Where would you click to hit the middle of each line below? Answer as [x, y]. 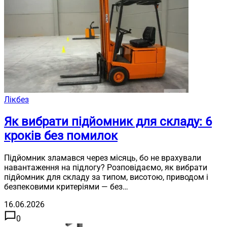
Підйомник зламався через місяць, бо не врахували [103, 158]
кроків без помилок [61, 136]
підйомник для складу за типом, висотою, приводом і [106, 177]
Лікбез [16, 99]
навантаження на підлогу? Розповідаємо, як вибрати [106, 167]
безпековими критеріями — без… [66, 186]
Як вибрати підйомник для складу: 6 [108, 121]
